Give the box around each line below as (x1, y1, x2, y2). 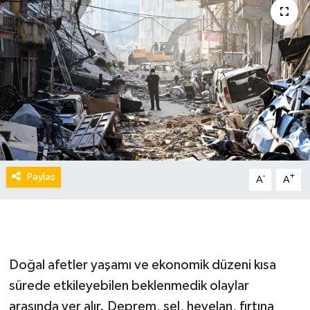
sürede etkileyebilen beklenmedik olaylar (8, 278, 249, 293)
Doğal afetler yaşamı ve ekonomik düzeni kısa (8, 257, 276, 272)
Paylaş (26, 171, 55, 182)
